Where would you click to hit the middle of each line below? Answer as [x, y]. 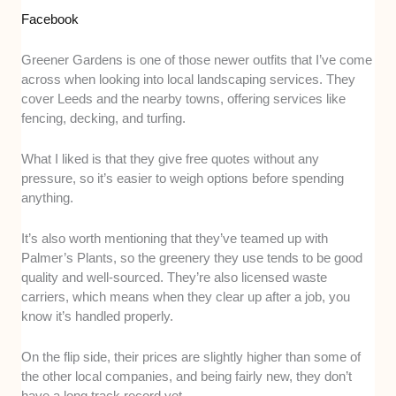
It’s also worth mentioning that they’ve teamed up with [175, 238]
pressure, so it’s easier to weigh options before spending [183, 178]
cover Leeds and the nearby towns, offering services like [184, 98]
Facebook [50, 19]
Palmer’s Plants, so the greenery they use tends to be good [192, 257]
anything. [48, 197]
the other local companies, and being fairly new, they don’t [187, 376]
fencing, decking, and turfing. [104, 118]
